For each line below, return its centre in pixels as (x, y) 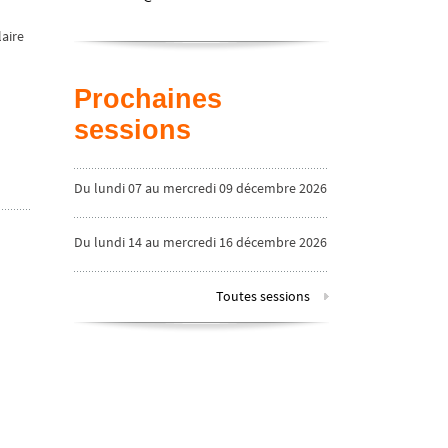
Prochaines (148, 98)
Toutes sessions (263, 296)
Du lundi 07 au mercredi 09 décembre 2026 (200, 188)
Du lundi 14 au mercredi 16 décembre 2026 (200, 242)
